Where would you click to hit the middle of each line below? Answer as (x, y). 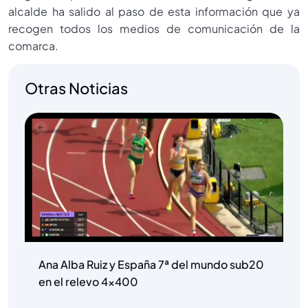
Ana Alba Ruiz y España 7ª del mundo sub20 (151, 265)
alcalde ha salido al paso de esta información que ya (154, 11)
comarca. (33, 45)
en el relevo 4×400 (88, 282)
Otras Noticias (76, 88)
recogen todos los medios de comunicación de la (154, 28)
